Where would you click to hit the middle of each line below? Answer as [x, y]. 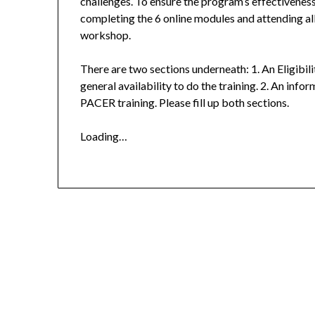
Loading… [104, 136]
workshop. [106, 35]
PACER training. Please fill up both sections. [185, 103]
